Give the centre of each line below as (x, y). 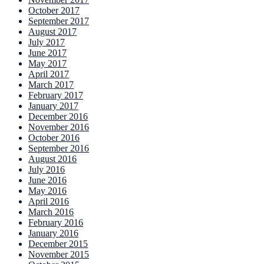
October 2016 (54, 138)
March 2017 (51, 85)
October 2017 (54, 11)
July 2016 (47, 170)
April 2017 (49, 74)
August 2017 (52, 32)
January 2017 (53, 106)
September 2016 (59, 148)
